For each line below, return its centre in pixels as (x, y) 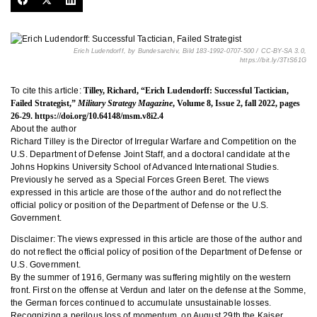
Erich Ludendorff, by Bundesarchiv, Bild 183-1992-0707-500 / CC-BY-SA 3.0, (190, 51)
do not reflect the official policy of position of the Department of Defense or (157, 252)
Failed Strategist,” (44, 103)
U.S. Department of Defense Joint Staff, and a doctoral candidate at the (150, 154)
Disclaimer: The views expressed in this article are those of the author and (157, 239)
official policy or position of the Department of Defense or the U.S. (140, 205)
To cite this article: (46, 90)
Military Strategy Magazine (125, 103)
